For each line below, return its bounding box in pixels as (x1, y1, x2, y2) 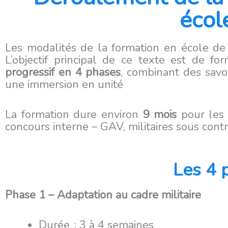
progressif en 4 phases (5, 64, 121, 80)
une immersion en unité (5, 76, 123, 92)
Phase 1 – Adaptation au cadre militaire (5, 187, 201, 203)
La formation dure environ (5, 106, 143, 122)
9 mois (142, 106, 177, 122)
